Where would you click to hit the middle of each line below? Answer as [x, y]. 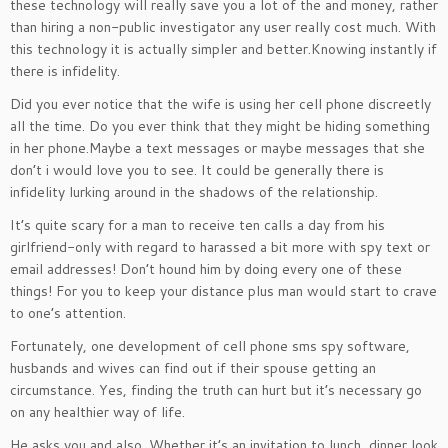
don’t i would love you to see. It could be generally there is [197, 170]
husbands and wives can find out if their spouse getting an [193, 368]
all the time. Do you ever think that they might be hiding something [220, 126]
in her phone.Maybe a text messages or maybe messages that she [217, 148]
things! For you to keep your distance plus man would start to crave [223, 291]
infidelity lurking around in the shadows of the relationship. [194, 192]
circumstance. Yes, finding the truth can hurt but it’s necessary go [216, 390]
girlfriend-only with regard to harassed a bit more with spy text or [220, 247]
